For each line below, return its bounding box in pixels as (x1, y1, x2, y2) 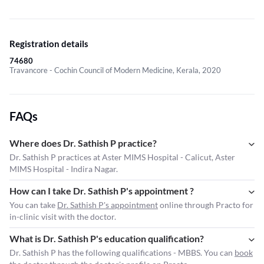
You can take (9, 200, 57, 210)
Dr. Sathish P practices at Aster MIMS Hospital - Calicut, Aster (9, 152, 235, 163)
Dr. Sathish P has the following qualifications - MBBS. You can (9, 247, 235, 258)
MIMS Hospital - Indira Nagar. (9, 164, 118, 174)
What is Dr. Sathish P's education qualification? (9, 233, 204, 245)
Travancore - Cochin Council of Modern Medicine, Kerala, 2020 (9, 65, 221, 75)
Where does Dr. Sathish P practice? (9, 137, 157, 149)
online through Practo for (158, 200, 253, 210)
